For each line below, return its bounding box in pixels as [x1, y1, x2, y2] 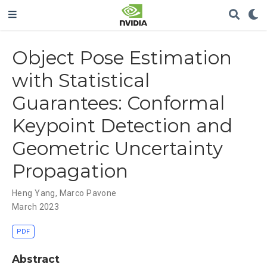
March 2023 [12, 201, 60, 212]
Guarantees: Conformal [12, 91, 225, 114]
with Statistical [12, 69, 150, 92]
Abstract [12, 253, 60, 266]
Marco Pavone [59, 188, 117, 198]
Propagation [12, 159, 128, 182]
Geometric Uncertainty [12, 136, 223, 160]
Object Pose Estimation [12, 46, 232, 69]
